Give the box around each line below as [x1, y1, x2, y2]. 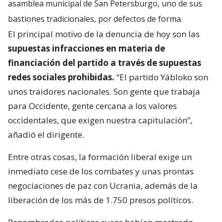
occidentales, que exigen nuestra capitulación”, [8, 114, 192, 126]
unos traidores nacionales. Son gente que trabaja [8, 86, 200, 98]
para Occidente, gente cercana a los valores [8, 100, 177, 112]
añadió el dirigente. [8, 129, 84, 141]
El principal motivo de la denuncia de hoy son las [8, 28, 200, 40]
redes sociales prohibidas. [8, 71, 114, 83]
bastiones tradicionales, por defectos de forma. [8, 13, 182, 25]
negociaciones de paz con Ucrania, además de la [8, 180, 198, 192]
